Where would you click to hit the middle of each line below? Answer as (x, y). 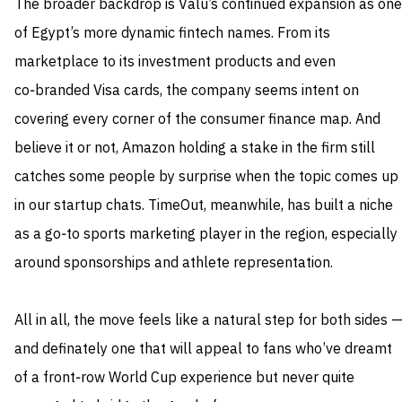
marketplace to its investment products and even (175, 62)
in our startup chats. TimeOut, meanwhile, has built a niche (204, 206)
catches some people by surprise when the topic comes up (206, 177)
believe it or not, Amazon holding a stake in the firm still (195, 149)
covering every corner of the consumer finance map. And (197, 120)
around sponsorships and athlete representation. (174, 263)
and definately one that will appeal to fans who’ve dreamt (203, 350)
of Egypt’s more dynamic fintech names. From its (172, 34)
